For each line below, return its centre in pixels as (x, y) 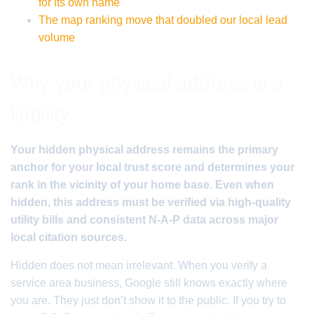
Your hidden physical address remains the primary (144, 150)
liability (40, 115)
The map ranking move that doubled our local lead (163, 20)
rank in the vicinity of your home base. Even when (142, 185)
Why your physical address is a (147, 83)
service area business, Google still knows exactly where (149, 283)
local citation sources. (69, 237)
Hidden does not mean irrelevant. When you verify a (139, 265)
